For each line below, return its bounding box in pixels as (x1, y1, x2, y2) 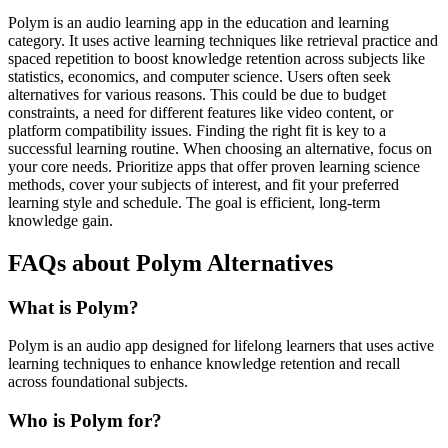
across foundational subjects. (8, 373, 188, 391)
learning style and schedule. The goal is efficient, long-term (8, 193, 380, 211)
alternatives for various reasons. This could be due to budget (8, 85, 386, 103)
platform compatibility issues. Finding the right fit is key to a (8, 121, 386, 139)
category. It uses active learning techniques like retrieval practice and (8, 31, 438, 49)
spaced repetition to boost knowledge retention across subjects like (8, 49, 425, 67)
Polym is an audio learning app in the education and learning (8, 13, 389, 31)
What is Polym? (8, 296, 139, 318)
